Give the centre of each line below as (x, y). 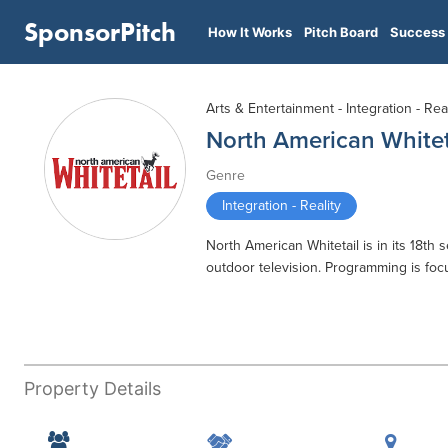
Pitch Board (341, 32)
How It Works (250, 32)
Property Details (92, 388)
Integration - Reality (281, 205)
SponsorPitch (100, 32)
